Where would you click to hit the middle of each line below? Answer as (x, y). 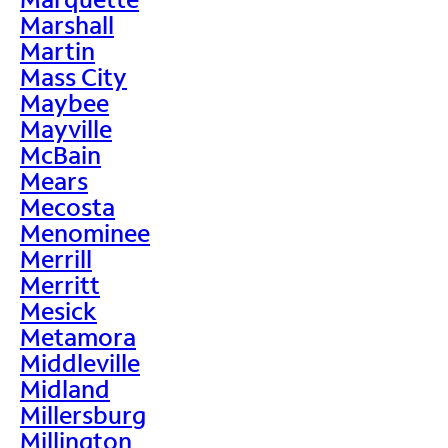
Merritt (60, 284)
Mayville (66, 128)
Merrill (56, 258)
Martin (57, 50)
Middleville (80, 362)
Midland (65, 388)
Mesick (58, 310)
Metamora (78, 336)
